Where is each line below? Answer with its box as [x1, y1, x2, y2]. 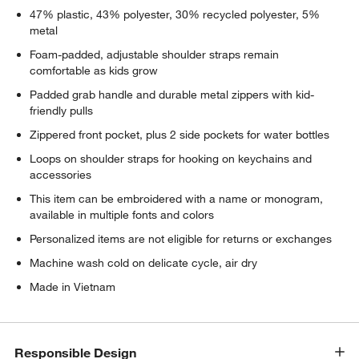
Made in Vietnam [30, 279, 116, 294]
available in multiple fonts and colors [30, 207, 215, 222]
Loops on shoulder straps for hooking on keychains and [30, 151, 313, 166]
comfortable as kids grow [30, 63, 159, 78]
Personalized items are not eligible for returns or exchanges [30, 231, 333, 246]
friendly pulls [30, 103, 94, 118]
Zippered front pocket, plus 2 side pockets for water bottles [30, 127, 330, 142]
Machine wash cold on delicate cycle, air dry [30, 255, 258, 270]
